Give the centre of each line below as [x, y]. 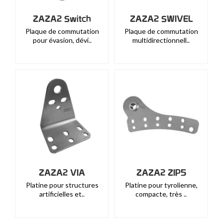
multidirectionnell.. [161, 40]
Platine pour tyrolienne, [161, 185]
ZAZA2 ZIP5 [161, 172]
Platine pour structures [62, 185]
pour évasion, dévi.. [62, 40]
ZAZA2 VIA [62, 172]
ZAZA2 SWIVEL [161, 19]
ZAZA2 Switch [62, 19]
